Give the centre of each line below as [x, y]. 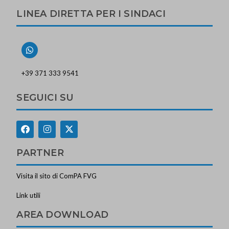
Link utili [29, 195]
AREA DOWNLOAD [63, 214]
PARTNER [40, 153]
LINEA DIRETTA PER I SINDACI [91, 14]
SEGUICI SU [45, 97]
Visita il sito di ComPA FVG [57, 176]
